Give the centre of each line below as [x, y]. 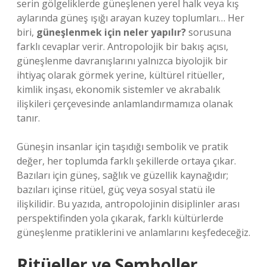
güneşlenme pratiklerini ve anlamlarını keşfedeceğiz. [133, 232]
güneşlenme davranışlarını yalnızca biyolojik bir [122, 61]
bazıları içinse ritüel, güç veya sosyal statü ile [116, 190]
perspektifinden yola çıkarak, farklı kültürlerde [120, 218]
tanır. [28, 118]
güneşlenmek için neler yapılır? [111, 32]
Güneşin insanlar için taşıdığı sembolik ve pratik [122, 147]
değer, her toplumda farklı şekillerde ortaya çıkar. [126, 161]
